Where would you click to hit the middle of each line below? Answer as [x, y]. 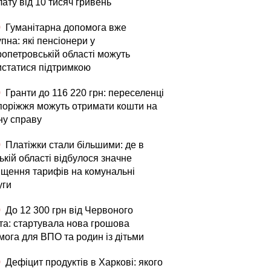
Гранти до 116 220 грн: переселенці [83, 93]
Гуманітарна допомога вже [65, 28]
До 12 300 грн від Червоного [68, 210]
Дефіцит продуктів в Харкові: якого [83, 262]
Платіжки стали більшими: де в [73, 145]
